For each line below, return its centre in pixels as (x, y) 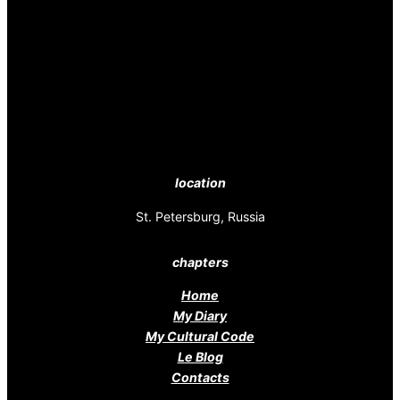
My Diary (200, 316)
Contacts (200, 378)
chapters (200, 262)
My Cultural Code (200, 337)
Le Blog (200, 357)
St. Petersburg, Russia (200, 216)
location (200, 183)
